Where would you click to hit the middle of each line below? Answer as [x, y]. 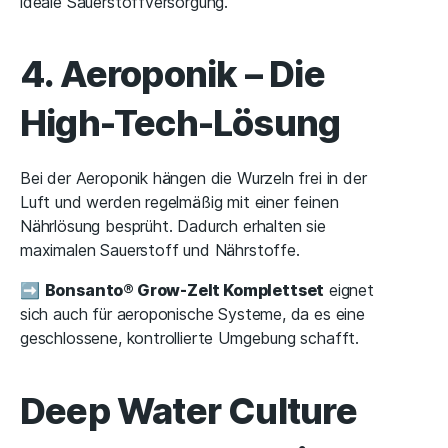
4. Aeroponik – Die [172, 74]
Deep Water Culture [188, 411]
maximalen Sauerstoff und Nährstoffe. [160, 250]
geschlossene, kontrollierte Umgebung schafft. [190, 338]
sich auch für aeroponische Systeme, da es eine [192, 314]
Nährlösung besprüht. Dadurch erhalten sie [173, 226]
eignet [349, 290]
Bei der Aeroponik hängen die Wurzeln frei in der [193, 178]
